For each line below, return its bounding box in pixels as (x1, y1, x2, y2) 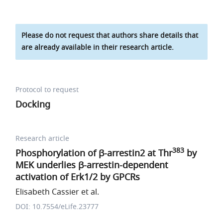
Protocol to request (15, 85, 79, 95)
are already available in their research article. (21, 42, 174, 53)
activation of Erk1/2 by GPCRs (15, 171, 140, 184)
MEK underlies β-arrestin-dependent (15, 159, 169, 172)
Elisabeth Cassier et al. (15, 186, 100, 198)
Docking (15, 98, 51, 111)
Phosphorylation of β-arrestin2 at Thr (15, 147, 173, 160)
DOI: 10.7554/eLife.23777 (15, 202, 99, 212)
